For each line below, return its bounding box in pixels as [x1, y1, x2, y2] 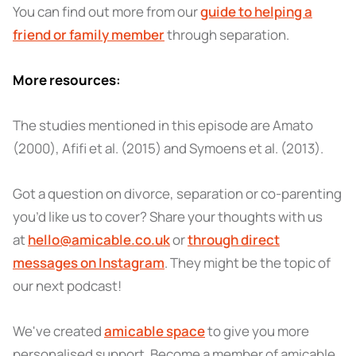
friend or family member [13, 25, 164, 44]
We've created [13, 322, 104, 340]
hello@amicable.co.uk [28, 230, 170, 249]
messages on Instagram [13, 253, 164, 272]
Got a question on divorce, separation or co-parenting [13, 184, 342, 203]
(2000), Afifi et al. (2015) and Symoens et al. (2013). [13, 139, 323, 157]
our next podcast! [13, 277, 122, 295]
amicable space [104, 322, 205, 340]
